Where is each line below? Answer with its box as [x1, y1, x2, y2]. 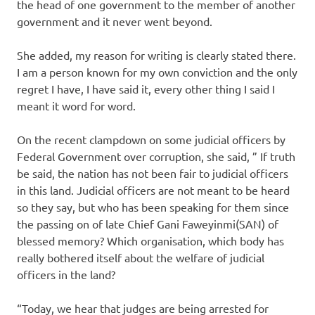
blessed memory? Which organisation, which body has [17, 233, 284, 247]
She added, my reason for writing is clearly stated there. [17, 47, 296, 62]
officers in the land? [17, 266, 115, 281]
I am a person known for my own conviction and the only [17, 64, 297, 79]
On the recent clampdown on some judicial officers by [17, 131, 285, 146]
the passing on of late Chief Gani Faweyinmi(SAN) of [17, 216, 278, 231]
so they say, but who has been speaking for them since [17, 199, 289, 214]
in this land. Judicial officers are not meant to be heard [17, 182, 290, 197]
